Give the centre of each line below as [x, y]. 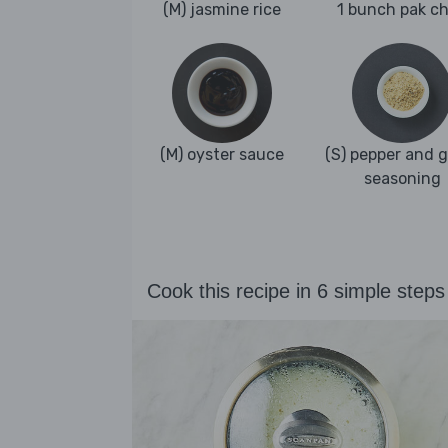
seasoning [402, 178]
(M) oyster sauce [222, 154]
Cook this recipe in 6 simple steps [296, 291]
